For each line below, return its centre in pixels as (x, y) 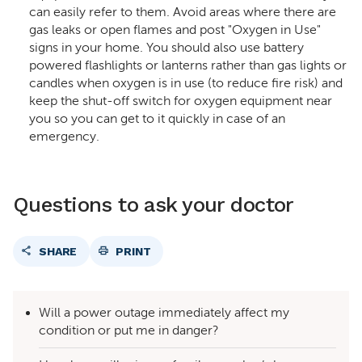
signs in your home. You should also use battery (166, 48)
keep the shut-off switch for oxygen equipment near (181, 101)
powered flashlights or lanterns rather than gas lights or (188, 65)
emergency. (64, 137)
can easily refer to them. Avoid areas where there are (183, 12)
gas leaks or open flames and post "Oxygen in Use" (175, 30)
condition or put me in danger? (129, 330)
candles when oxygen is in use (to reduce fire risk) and (186, 83)
